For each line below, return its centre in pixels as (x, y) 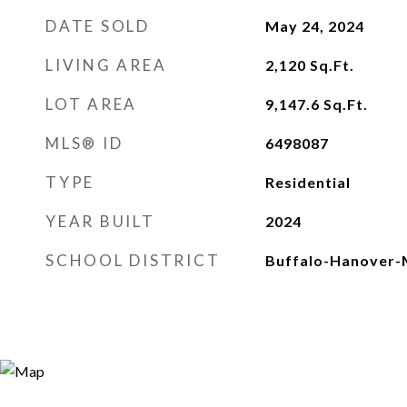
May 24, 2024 (314, 26)
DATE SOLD (98, 26)
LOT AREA (91, 104)
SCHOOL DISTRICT (133, 260)
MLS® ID (84, 143)
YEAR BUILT (100, 221)
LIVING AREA (106, 65)
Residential (308, 182)
